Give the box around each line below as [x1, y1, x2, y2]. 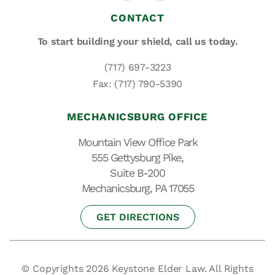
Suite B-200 [110, 166, 165, 180]
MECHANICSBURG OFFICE [67, 110, 208, 123]
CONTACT [110, 12, 165, 25]
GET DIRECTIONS [96, 211, 179, 223]
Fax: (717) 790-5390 [93, 78, 182, 90]
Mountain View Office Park [77, 136, 198, 149]
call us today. [175, 36, 238, 48]
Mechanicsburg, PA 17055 [81, 182, 194, 195]
